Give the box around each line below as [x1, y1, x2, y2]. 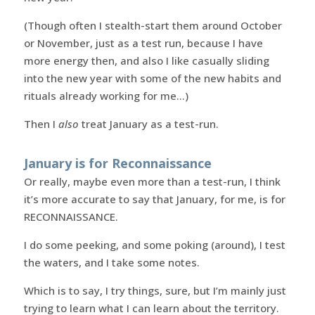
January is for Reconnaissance [23, 154, 212, 172]
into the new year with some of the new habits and [23, 70, 281, 85]
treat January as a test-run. [78, 116, 219, 131]
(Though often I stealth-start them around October [23, 18, 282, 32]
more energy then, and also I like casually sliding [23, 53, 269, 67]
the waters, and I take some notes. [23, 255, 200, 269]
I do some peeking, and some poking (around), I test [23, 237, 285, 252]
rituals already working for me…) [23, 88, 188, 103]
